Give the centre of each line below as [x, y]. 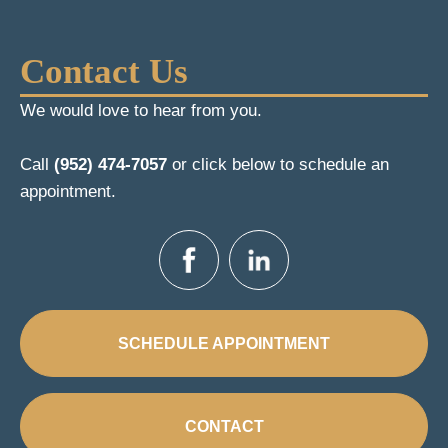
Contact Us [104, 72]
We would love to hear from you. [141, 111]
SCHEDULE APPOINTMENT [224, 344]
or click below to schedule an [278, 165]
